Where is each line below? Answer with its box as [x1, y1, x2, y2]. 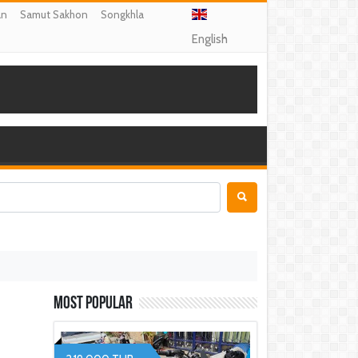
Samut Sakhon [20, 8, 88, 21]
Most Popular [54, 295, 133, 313]
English [191, 32, 228, 46]
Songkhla [101, 8, 144, 21]
